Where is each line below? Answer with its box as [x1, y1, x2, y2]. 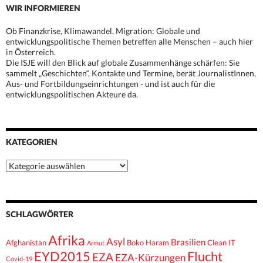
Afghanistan [6, 238, 46, 248]
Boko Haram [127, 238, 169, 248]
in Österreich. [6, 47, 56, 58]
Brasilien [171, 237, 205, 248]
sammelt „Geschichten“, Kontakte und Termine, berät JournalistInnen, [6, 68, 256, 79]
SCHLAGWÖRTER [6, 209, 73, 220]
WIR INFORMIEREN [6, 3, 80, 14]
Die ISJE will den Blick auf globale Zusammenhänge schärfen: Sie [6, 58, 240, 68]
